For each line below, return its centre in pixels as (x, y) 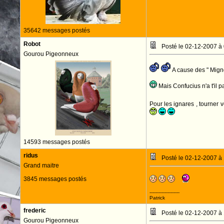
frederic (34, 210)
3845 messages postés (55, 179)
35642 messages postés (56, 30)
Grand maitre (41, 165)
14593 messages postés (56, 142)
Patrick (157, 198)
